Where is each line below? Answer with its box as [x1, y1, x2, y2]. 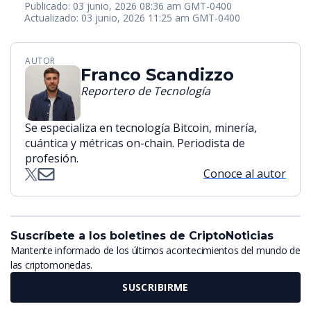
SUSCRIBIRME [122, 280, 189, 294]
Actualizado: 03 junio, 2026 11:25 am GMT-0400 [24, 11, 240, 25]
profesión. [25, 151, 78, 167]
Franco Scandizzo [81, 65, 234, 85]
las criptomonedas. [10, 258, 92, 271]
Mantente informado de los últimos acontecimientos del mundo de [10, 243, 301, 257]
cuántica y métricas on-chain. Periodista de [25, 135, 245, 151]
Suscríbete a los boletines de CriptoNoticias [10, 228, 274, 242]
